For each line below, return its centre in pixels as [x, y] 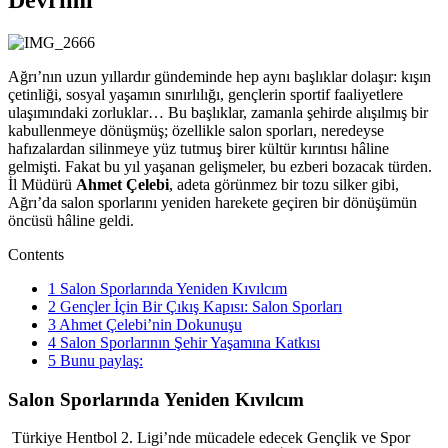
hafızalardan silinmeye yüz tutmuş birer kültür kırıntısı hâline [198, 148]
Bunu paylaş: [99, 360]
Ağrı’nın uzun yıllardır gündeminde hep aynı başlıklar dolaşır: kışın [219, 76]
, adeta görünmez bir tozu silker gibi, [284, 184]
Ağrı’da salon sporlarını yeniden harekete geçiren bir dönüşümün [212, 202]
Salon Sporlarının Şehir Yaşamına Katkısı [188, 342]
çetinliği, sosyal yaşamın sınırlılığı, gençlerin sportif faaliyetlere [205, 94]
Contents [36, 254]
